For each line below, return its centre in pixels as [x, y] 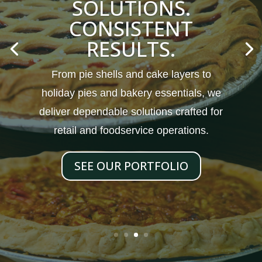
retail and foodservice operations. [131, 131]
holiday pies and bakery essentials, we [131, 93]
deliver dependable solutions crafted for [131, 112]
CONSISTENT [131, 29]
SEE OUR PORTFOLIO [131, 166]
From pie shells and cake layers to [131, 75]
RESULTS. [131, 49]
